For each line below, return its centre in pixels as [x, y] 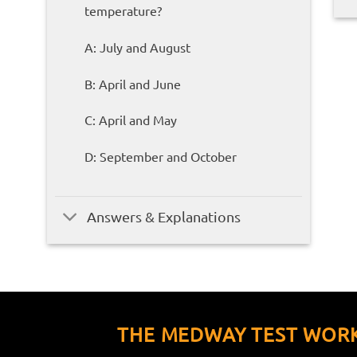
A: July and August [137, 47]
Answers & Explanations [164, 216]
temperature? [123, 11]
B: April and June [132, 83]
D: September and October [160, 157]
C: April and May [130, 120]
